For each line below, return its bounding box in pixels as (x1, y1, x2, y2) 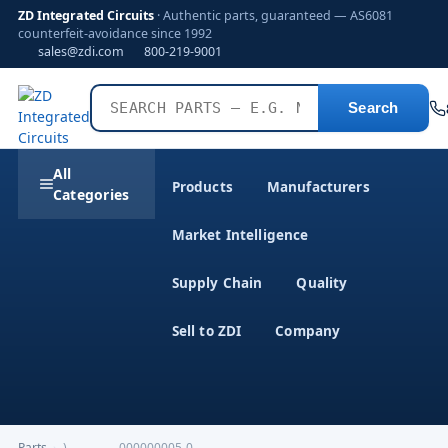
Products (171, 178, 233, 196)
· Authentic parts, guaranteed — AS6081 (154, 7, 393, 24)
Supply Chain (171, 274, 263, 292)
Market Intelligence (171, 226, 309, 244)
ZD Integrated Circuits (18, 7, 154, 24)
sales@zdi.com (38, 43, 124, 60)
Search (348, 100, 399, 116)
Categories (52, 185, 130, 204)
